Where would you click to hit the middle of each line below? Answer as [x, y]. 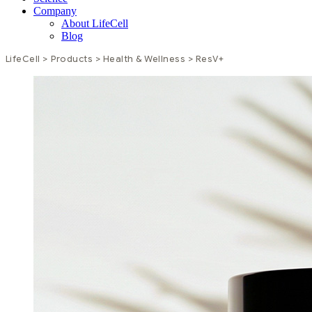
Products [72, 59]
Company [55, 11]
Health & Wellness [145, 59]
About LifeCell [95, 23]
